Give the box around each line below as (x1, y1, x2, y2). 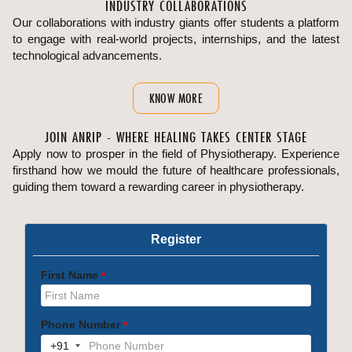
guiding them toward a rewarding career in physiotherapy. (13, 180, 304, 194)
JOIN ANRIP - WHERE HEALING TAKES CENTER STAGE (45, 128, 307, 147)
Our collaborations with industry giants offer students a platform (13, 16, 339, 30)
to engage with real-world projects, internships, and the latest (13, 32, 339, 46)
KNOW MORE (148, 90, 203, 108)
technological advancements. (13, 49, 162, 63)
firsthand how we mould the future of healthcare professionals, (13, 163, 339, 178)
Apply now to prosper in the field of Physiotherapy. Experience (13, 147, 339, 161)
